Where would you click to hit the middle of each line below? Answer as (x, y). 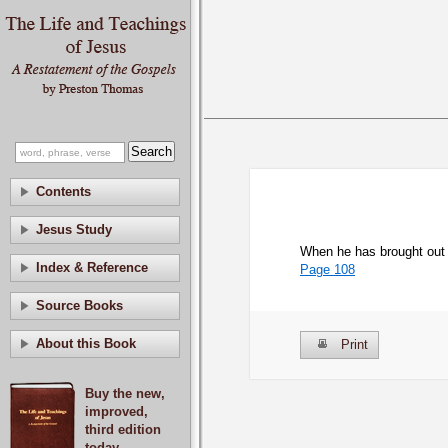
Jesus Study (74, 229)
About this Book (86, 343)
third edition (123, 429)
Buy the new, (125, 393)
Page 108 (327, 269)
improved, (116, 411)
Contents (63, 191)
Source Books (79, 305)
